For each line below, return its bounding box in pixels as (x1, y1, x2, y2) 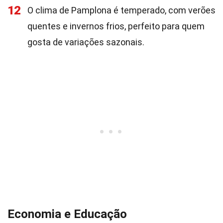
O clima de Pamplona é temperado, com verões (27, 5, 216, 15)
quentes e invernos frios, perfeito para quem (27, 21, 205, 31)
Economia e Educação (7, 207, 127, 221)
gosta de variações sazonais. (27, 37, 144, 47)
